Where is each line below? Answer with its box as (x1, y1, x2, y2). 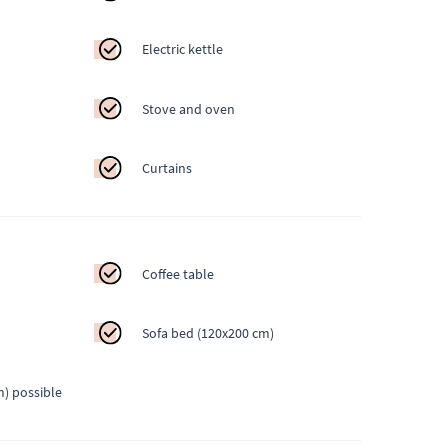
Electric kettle (142, 40, 224, 59)
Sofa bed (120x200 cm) (142, 323, 275, 342)
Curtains (142, 159, 193, 178)
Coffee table (142, 264, 215, 283)
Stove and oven (142, 99, 236, 118)
